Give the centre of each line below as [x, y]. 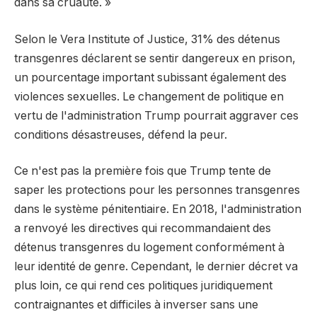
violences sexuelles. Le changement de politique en [149, 96]
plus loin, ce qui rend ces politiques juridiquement [143, 286]
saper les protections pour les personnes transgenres [157, 190]
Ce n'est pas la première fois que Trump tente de [143, 171]
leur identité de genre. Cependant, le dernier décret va [156, 267]
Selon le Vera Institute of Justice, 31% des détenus [147, 39]
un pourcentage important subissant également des [150, 77]
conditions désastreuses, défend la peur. [121, 134]
